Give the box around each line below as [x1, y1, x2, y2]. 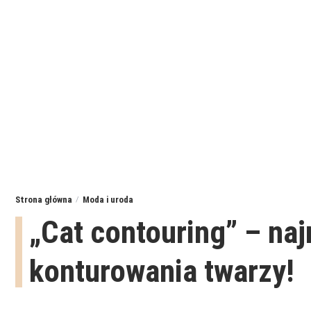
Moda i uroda [83, 194, 133, 205]
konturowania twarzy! [29, 253, 294, 290]
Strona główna [15, 194, 72, 205]
